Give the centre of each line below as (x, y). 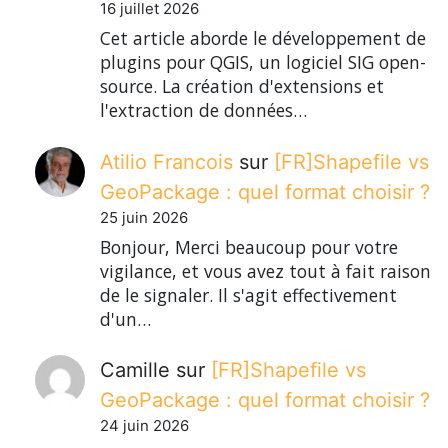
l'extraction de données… (203, 110)
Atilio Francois (166, 161)
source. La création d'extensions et (242, 86)
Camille (135, 370)
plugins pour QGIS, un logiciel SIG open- (263, 62)
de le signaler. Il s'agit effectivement (248, 294)
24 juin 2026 (144, 426)
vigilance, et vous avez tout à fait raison (265, 270)
